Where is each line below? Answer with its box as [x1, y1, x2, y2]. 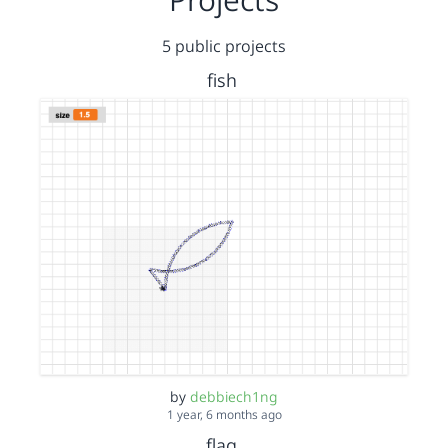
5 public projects [162, 35, 286, 57]
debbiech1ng [190, 386, 278, 406]
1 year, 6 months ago [166, 405, 282, 423]
